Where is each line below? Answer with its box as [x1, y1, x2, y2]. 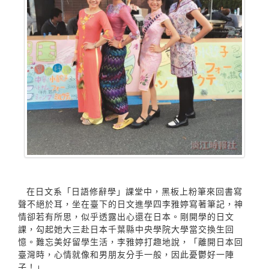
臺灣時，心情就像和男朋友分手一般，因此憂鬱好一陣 [18, 249, 234, 261]
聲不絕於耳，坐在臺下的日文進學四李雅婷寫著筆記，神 [18, 198, 243, 210]
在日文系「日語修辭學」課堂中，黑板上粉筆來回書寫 [26, 186, 243, 198]
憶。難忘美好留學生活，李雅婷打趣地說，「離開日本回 [18, 236, 243, 248]
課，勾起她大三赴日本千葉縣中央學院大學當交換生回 [18, 223, 234, 235]
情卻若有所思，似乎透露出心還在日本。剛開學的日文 [18, 211, 234, 223]
